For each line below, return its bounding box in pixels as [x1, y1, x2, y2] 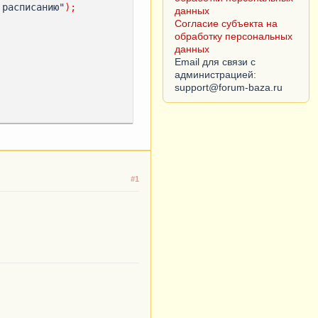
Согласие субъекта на [175, 18, 278, 29]
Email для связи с [175, 56, 256, 67]
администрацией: [175, 69, 257, 80]
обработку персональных [175, 31, 293, 42]
